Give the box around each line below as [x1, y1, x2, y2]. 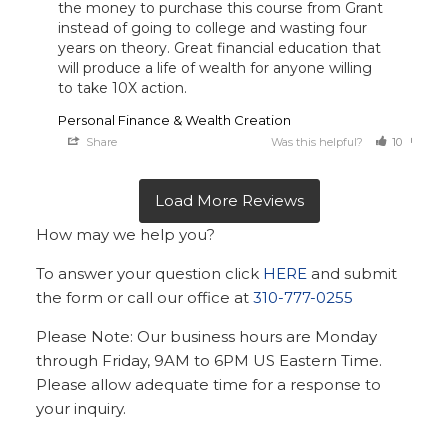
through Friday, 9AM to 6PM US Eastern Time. [36, 351, 383, 371]
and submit [307, 264, 398, 284]
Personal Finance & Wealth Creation [58, 112, 292, 129]
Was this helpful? [271, 135, 367, 150]
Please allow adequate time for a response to [36, 375, 382, 395]
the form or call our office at [36, 288, 254, 308]
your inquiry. [36, 399, 127, 419]
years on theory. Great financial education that [58, 39, 382, 58]
